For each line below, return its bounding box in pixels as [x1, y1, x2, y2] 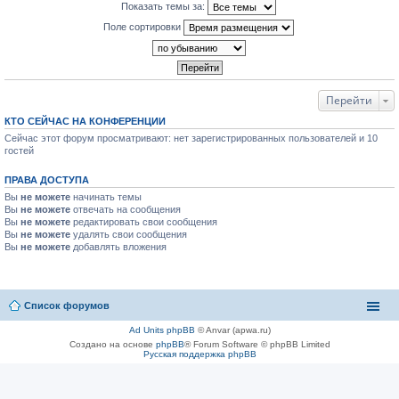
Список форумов [24, 299, 110, 311]
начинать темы [70, 191, 142, 202]
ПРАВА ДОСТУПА [4, 175, 89, 185]
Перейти [326, 93, 372, 108]
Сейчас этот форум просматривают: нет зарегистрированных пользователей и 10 [4, 133, 378, 143]
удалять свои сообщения [70, 229, 187, 240]
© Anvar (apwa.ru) [194, 324, 271, 335]
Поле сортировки [103, 20, 183, 32]
